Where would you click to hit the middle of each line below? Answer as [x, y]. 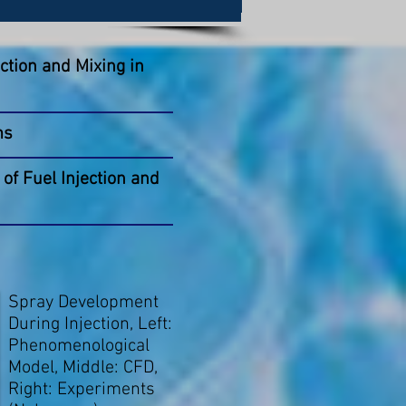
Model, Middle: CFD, [83, 368]
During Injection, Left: [90, 325]
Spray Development [83, 303]
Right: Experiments [82, 390]
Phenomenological [79, 347]
